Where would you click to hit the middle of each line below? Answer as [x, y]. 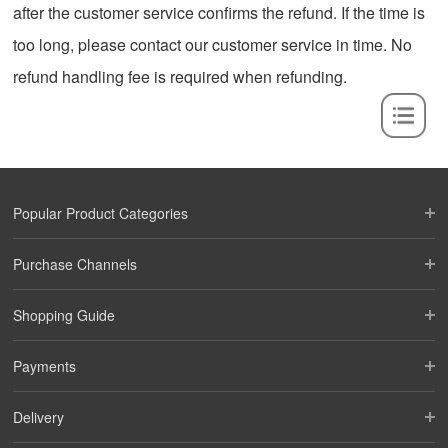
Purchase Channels [75, 264]
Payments [45, 366]
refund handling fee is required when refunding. [180, 77]
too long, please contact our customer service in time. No [213, 45]
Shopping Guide [64, 315]
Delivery [39, 417]
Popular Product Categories [101, 213]
